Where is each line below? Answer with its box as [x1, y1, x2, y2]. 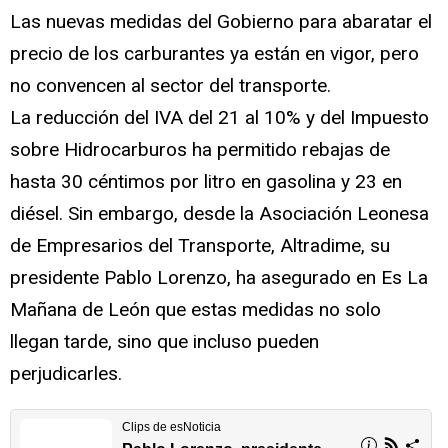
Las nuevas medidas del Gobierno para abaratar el [10, 9, 432, 33]
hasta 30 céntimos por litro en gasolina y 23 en [10, 169, 402, 193]
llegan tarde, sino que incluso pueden [10, 329, 319, 353]
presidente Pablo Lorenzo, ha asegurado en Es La [10, 265, 428, 289]
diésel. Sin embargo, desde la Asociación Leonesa [10, 201, 429, 225]
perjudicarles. [10, 361, 127, 385]
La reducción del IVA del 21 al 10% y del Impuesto [10, 105, 429, 129]
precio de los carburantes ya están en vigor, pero [10, 41, 419, 65]
